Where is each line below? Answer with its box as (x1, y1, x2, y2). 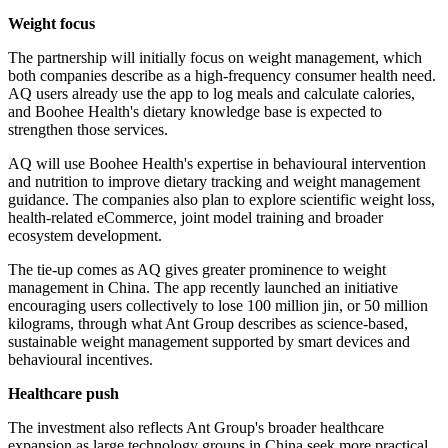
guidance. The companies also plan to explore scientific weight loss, (8, 191, 435, 209)
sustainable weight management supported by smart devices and (8, 333, 410, 351)
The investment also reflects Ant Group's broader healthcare (8, 419, 384, 437)
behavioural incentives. (8, 351, 153, 369)
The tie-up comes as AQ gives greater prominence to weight (8, 261, 386, 279)
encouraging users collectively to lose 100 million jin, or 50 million (8, 297, 428, 315)
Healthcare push (8, 385, 119, 403)
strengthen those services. (8, 121, 168, 139)
